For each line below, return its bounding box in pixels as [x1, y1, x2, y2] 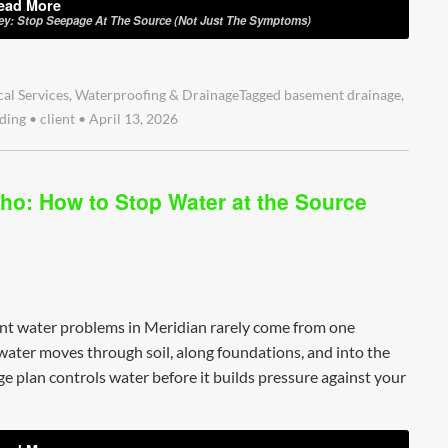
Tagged [239, 86, 284, 103]
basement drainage [284, 86, 401, 103]
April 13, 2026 [86, 110, 178, 127]
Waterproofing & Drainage [75, 86, 239, 103]
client [37, 110, 78, 127]
